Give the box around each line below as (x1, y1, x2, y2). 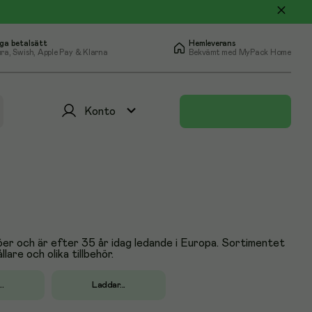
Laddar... (92, 281, 125, 290)
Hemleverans (189, 39, 236, 47)
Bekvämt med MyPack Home (189, 48, 291, 56)
